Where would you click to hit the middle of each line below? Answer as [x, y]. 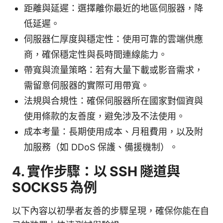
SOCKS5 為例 [55, 187]
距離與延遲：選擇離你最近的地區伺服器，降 [113, 8]
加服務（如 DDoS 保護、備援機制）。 [101, 147]
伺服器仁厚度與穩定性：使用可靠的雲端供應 [113, 39]
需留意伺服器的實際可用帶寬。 [87, 85]
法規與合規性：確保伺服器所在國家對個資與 [113, 101]
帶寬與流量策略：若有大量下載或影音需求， [113, 70]
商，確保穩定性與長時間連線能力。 [96, 54]
